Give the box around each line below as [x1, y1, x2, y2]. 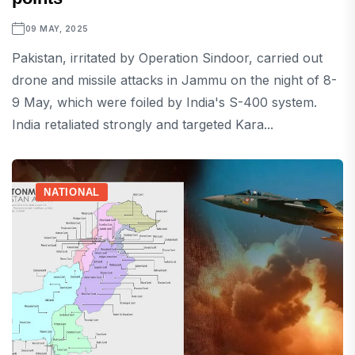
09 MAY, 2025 [25, 24, 89, 34]
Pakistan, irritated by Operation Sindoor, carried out [12, 50, 323, 67]
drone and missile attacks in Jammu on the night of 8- [12, 72, 337, 89]
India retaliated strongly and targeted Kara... [12, 116, 273, 133]
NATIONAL [44, 186, 101, 199]
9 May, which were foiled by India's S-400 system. [12, 94, 317, 111]
